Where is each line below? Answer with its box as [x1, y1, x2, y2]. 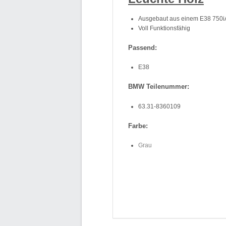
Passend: [128, 43, 157, 51]
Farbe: [128, 122, 148, 130]
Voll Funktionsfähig [138, 24, 190, 32]
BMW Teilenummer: [128, 83, 189, 90]
